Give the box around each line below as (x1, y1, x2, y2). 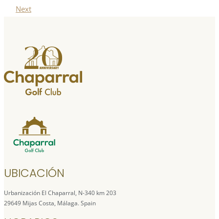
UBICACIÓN (4, 165, 65, 181)
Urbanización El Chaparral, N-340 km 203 (4, 189, 116, 197)
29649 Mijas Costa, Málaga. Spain (4, 199, 96, 208)
